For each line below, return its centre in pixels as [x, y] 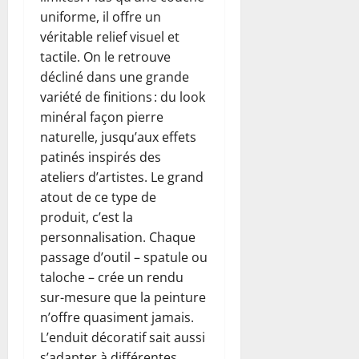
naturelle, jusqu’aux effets [118, 137]
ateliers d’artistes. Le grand [122, 177]
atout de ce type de [98, 197]
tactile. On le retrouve [105, 56]
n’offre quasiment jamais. [117, 317]
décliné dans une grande [115, 77]
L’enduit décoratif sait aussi [123, 337]
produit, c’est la [87, 217]
